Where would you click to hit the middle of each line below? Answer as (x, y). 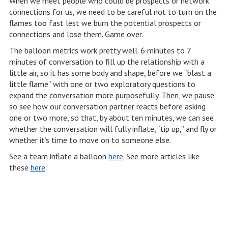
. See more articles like (161, 156)
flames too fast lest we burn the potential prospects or (105, 23)
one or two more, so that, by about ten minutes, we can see (111, 118)
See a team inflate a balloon (59, 156)
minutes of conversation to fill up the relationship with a (107, 62)
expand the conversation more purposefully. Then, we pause (111, 95)
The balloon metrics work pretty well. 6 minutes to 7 (100, 50)
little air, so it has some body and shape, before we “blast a (110, 73)
